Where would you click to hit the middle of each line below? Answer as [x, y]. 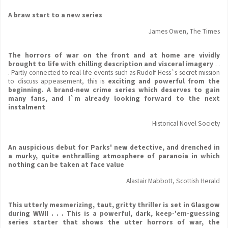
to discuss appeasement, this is [58, 81]
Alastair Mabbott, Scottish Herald [173, 181]
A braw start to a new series [55, 15]
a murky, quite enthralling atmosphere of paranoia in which [114, 156]
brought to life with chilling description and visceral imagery [111, 64]
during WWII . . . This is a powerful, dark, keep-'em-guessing [114, 213]
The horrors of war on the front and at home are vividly [114, 55]
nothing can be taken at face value [66, 165]
